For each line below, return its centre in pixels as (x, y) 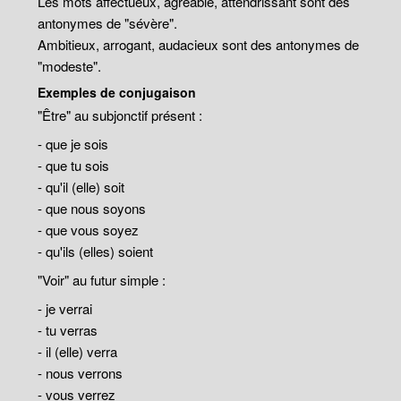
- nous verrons (81, 373)
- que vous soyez (89, 230)
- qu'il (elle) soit (81, 187)
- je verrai (65, 308)
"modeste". (70, 66)
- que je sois (73, 144)
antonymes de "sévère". (108, 23)
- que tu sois (74, 165)
